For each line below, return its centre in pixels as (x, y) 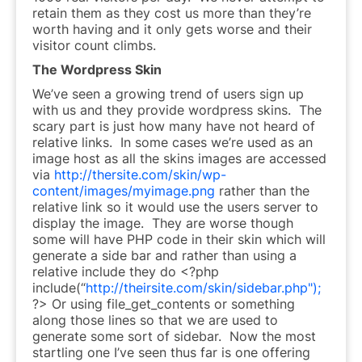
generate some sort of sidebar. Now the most (174, 336)
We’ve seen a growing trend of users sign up (168, 93)
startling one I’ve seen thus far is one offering (171, 352)
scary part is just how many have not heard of (174, 126)
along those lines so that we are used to (155, 320)
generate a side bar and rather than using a (164, 255)
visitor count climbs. (94, 45)
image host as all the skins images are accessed (179, 158)
